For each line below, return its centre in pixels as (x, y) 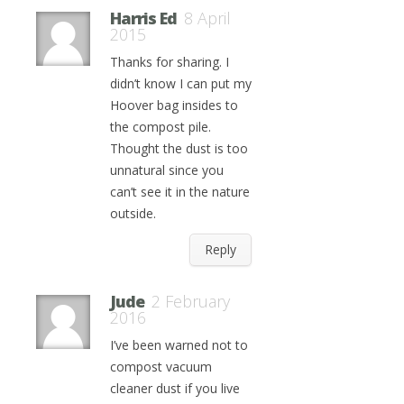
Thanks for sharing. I (170, 62)
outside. (133, 213)
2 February (191, 301)
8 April (207, 18)
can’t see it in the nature (180, 192)
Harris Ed (143, 18)
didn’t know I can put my (181, 83)
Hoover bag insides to (174, 105)
